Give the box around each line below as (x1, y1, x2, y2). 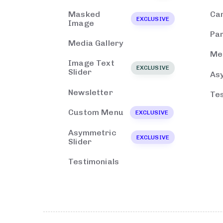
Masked (68, 9, 101, 19)
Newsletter (68, 87, 113, 97)
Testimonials (68, 156, 119, 166)
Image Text (68, 58, 114, 68)
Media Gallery (68, 38, 123, 48)
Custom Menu (68, 108, 123, 117)
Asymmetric (68, 127, 116, 137)
